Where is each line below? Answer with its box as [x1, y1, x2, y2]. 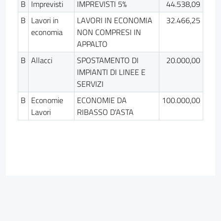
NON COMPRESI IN [76, 26, 141, 38]
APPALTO [76, 37, 108, 50]
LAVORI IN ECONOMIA [76, 14, 152, 26]
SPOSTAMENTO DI [76, 54, 139, 66]
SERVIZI [76, 77, 104, 90]
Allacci [31, 54, 52, 66]
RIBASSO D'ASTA [76, 106, 134, 118]
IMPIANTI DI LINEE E [76, 66, 146, 78]
